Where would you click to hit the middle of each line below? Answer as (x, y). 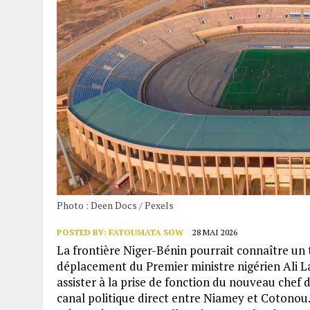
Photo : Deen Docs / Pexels (115, 205)
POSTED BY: (83, 232)
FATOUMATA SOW (146, 232)
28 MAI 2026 (215, 232)
